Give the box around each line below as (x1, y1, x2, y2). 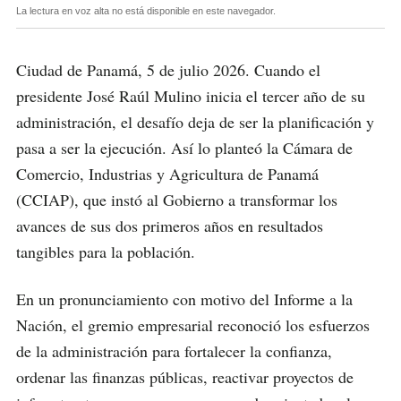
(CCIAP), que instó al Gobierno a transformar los (16, 188, 337, 210)
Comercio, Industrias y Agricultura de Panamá (16, 162, 319, 184)
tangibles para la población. (16, 240, 195, 262)
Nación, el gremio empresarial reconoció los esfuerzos (16, 313, 370, 336)
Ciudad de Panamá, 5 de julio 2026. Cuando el (16, 58, 320, 81)
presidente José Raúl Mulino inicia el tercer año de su (16, 84, 365, 107)
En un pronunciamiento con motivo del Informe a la (16, 287, 353, 310)
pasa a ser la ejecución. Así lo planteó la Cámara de (16, 136, 353, 158)
